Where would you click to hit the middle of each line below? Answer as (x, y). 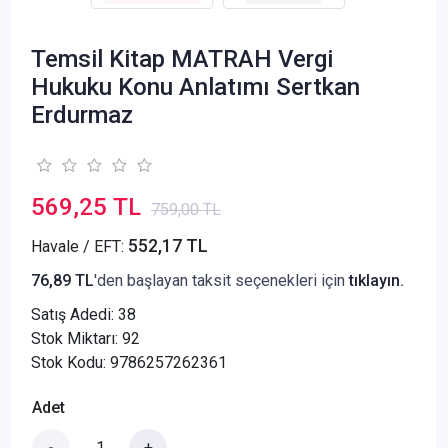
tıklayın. (376, 280)
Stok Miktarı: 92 (85, 338)
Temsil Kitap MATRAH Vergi (182, 58)
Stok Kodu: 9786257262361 (129, 362)
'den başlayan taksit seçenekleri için (221, 280)
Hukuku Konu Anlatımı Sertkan (195, 86)
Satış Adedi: (74, 314)
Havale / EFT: (79, 246)
